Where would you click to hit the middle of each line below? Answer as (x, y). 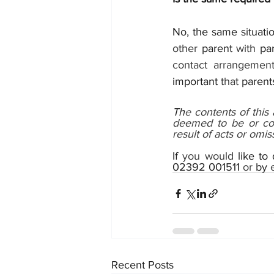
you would (210, 156)
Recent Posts (143, 265)
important (197, 81)
